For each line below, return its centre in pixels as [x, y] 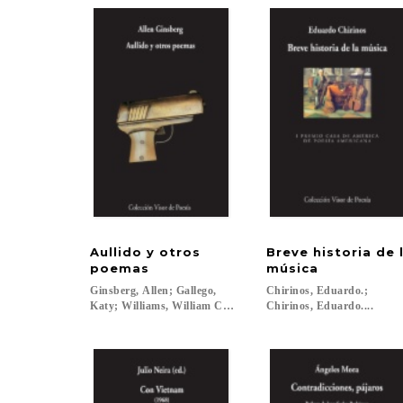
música [292, 268]
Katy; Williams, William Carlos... [174, 306]
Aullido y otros [148, 252]
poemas [120, 268]
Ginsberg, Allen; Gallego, [155, 291]
